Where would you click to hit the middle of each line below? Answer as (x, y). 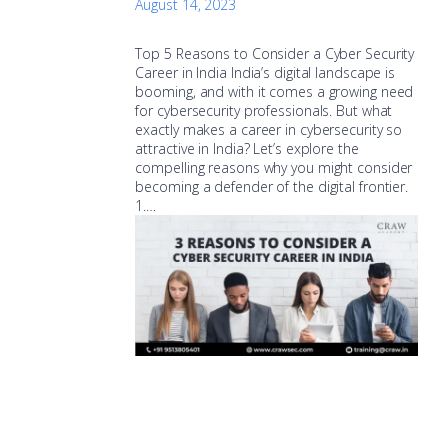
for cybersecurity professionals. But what (264, 110)
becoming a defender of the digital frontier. (272, 186)
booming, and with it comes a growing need (274, 91)
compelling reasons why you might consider (274, 167)
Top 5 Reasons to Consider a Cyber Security (275, 53)
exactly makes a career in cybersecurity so (269, 129)
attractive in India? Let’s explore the (247, 148)
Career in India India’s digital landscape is (265, 72)
